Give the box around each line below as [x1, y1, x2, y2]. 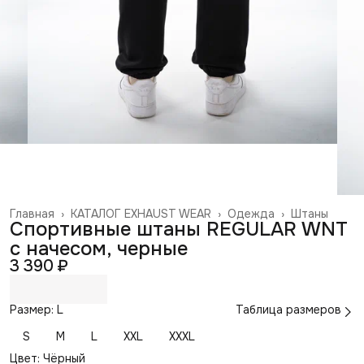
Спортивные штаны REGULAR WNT [10, 217, 348, 242]
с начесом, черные [10, 236, 188, 262]
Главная [10, 206, 54, 222]
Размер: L [10, 302, 63, 318]
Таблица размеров [236, 302, 341, 318]
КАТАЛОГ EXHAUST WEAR [71, 206, 211, 222]
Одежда [227, 206, 275, 222]
